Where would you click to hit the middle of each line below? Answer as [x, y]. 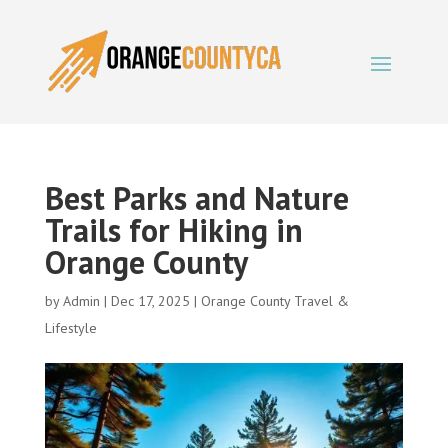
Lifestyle [70, 328]
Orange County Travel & [274, 301]
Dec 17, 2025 [150, 301]
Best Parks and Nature [196, 198]
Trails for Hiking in [173, 230]
